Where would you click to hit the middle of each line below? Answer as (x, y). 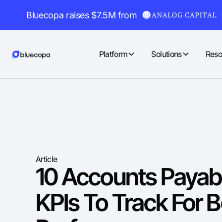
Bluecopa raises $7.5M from (82, 15)
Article (47, 159)
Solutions (166, 54)
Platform (113, 54)
